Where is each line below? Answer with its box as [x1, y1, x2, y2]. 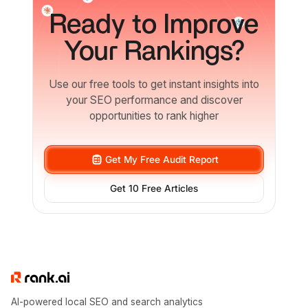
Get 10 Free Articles [110, 182, 198, 194]
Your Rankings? [64, 38, 244, 66]
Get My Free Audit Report [105, 154, 219, 166]
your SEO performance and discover [65, 93, 243, 107]
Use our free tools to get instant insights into [49, 77, 259, 91]
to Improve [125, 12, 258, 39]
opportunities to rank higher [89, 109, 219, 122]
